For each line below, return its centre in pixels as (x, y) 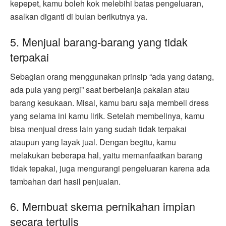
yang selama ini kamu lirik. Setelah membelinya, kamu (107, 116)
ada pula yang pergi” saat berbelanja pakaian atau (100, 89)
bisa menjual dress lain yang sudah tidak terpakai (98, 129)
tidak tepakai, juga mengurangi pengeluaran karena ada (110, 168)
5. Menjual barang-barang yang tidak (99, 41)
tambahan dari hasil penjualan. (65, 181)
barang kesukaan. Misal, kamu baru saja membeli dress (109, 102)
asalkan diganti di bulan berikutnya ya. (79, 17)
